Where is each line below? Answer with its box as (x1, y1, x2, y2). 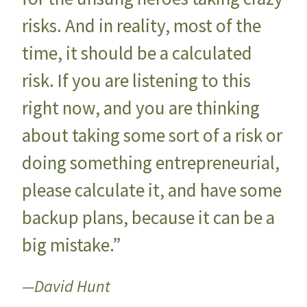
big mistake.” (22, 233, 121, 257)
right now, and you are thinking (22, 96, 260, 120)
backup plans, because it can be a (22, 206, 275, 230)
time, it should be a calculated (22, 41, 252, 65)
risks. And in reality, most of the (22, 14, 261, 38)
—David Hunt (22, 275, 110, 297)
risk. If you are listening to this (22, 69, 251, 93)
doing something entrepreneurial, (22, 151, 280, 175)
